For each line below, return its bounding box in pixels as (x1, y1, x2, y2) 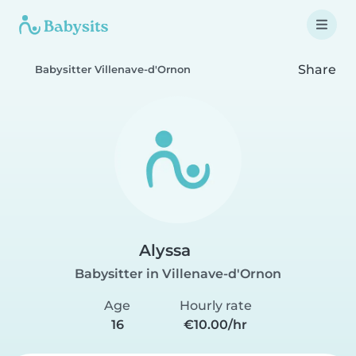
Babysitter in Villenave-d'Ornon (75, 266, 281, 281)
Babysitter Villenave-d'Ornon (35, 64, 191, 75)
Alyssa (139, 241, 191, 260)
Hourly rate (179, 298, 252, 313)
